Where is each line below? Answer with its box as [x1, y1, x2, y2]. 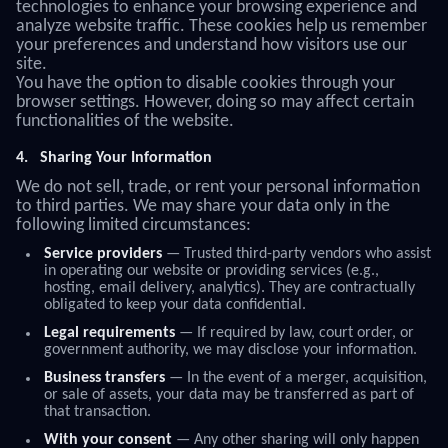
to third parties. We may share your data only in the [16, 197, 390, 216]
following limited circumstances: [16, 216, 251, 235]
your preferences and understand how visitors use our [16, 36, 407, 55]
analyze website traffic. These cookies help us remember [16, 17, 427, 36]
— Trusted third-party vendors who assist [162, 246, 431, 262]
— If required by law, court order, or [175, 325, 414, 341]
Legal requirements [44, 325, 175, 341]
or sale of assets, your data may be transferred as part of [44, 387, 414, 403]
